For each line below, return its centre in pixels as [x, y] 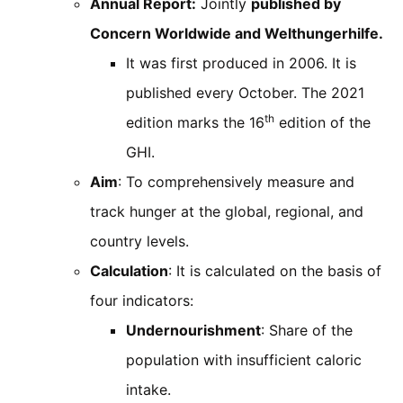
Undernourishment [193, 330]
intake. [148, 389]
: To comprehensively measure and [236, 181]
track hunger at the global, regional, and [227, 211]
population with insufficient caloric [244, 359]
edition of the [322, 122]
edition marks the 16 [195, 122]
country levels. [139, 241]
